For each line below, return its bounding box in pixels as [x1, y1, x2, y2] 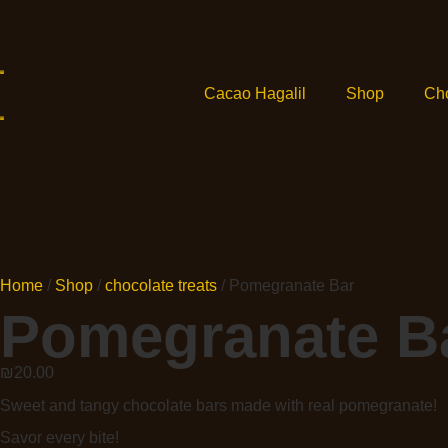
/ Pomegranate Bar [217, 276, 354, 295]
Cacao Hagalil [204, 84, 306, 102]
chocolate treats [105, 276, 217, 295]
